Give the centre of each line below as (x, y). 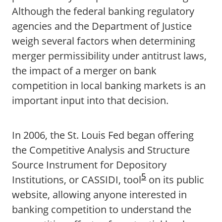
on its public (175, 180)
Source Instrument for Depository (89, 165)
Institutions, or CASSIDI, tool (77, 180)
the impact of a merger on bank (84, 71)
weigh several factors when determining (104, 41)
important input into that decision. (90, 100)
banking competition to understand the (102, 209)
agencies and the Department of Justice (102, 26)
